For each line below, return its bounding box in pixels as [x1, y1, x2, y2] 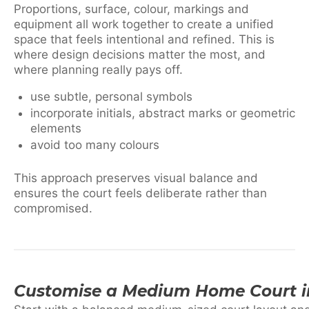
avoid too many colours [30, 138, 159, 152]
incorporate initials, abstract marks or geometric [30, 106, 295, 121]
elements [30, 121, 81, 136]
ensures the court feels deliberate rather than [14, 186, 267, 200]
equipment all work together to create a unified [14, 17, 274, 32]
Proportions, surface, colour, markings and [14, 2, 249, 17]
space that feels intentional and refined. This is [14, 32, 275, 47]
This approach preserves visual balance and [14, 170, 258, 185]
